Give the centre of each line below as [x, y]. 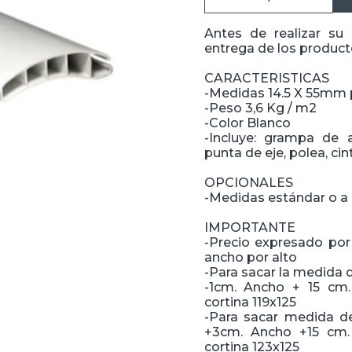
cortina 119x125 [250, 302]
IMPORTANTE [249, 227]
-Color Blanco [247, 123]
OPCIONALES [248, 183]
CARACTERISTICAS [266, 78]
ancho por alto [250, 257]
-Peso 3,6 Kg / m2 [260, 108]
